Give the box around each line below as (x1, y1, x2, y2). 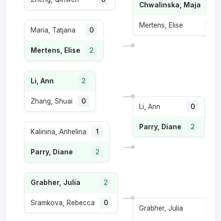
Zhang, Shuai (31, 97, 73, 105)
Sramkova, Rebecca (31, 199, 95, 207)
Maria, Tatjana (31, 26, 75, 34)
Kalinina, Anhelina (31, 128, 86, 136)
